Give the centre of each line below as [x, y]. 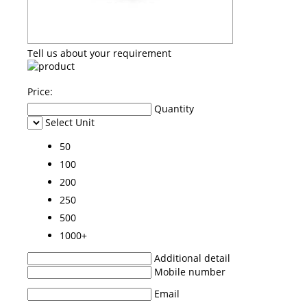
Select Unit [70, 122]
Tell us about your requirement [99, 53]
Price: [40, 91]
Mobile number [190, 271]
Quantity [174, 108]
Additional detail [192, 258]
